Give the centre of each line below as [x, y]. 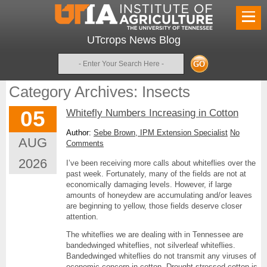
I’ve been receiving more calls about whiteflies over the [161, 163]
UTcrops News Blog [133, 40]
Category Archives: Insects [100, 92]
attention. [82, 217]
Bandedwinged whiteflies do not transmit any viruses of [161, 256]
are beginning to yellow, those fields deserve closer [154, 206]
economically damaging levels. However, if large [149, 184]
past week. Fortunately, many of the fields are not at [156, 174]
